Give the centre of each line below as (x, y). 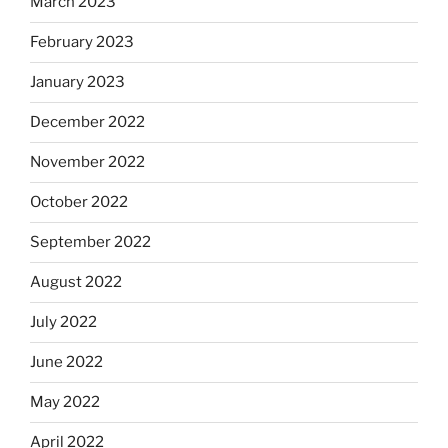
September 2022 (90, 242)
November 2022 (87, 162)
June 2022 (66, 362)
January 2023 (77, 82)
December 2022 (87, 122)
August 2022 (76, 282)
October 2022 (79, 202)
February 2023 (82, 42)
